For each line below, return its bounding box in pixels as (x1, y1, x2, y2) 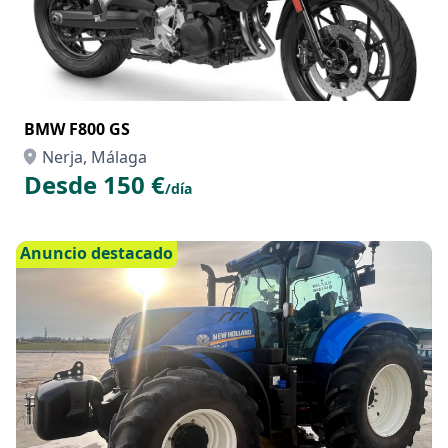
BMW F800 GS (24, 118, 130, 140)
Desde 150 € (24, 168, 165, 201)
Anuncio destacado (20, 242, 173, 264)
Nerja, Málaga (42, 146, 147, 168)
